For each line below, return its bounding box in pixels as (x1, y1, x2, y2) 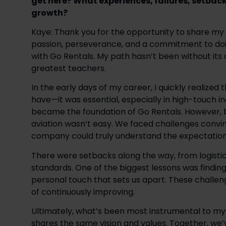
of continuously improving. (31, 186, 137, 198)
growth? (31, 7, 68, 19)
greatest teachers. (31, 63, 108, 75)
